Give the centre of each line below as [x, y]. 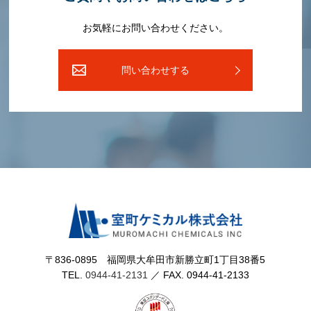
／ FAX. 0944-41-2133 [198, 275]
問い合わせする [155, 70]
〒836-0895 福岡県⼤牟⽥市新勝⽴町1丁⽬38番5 [155, 259]
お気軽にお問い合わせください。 [155, 28]
